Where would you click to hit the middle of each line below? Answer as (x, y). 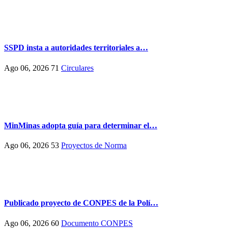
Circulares (77, 68)
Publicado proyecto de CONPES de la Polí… (81, 203)
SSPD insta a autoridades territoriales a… (76, 48)
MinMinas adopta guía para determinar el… (81, 125)
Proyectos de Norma (94, 146)
